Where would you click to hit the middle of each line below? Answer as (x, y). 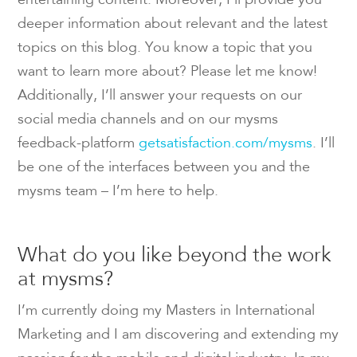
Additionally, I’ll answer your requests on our (160, 96)
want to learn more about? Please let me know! (168, 72)
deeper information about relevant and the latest (173, 24)
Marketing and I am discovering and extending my (178, 335)
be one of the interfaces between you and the (164, 168)
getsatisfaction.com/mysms (226, 144)
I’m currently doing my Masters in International (167, 311)
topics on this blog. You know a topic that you (165, 48)
